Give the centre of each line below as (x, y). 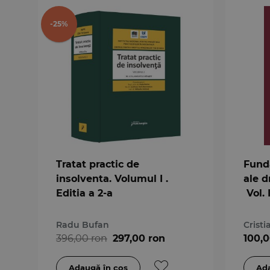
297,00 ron (139, 238)
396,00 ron (81, 238)
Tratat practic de (97, 164)
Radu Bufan (82, 224)
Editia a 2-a (84, 193)
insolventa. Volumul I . (112, 178)
